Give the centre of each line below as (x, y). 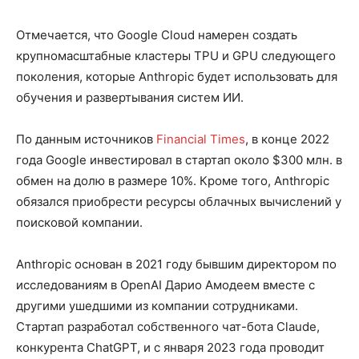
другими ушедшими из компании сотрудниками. (157, 306)
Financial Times (201, 139)
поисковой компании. (79, 223)
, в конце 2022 (287, 139)
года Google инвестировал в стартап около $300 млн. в (179, 160)
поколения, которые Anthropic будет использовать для (177, 77)
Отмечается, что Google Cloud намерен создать (157, 35)
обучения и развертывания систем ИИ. (130, 98)
